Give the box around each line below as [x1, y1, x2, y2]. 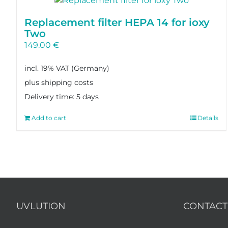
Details [197, 113, 219, 122]
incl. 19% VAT [24, 63, 69, 73]
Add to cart [31, 113, 66, 122]
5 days [76, 92, 99, 101]
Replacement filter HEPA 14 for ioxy [24, 16, 210, 29]
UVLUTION [16, 200, 66, 212]
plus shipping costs [24, 77, 93, 87]
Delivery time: [24, 92, 76, 101]
